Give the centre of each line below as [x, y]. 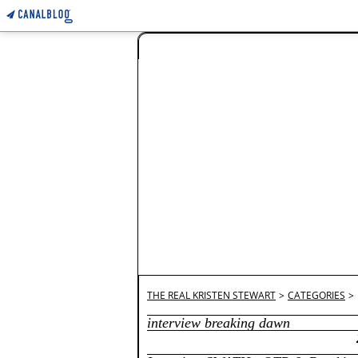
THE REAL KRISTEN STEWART [211, 295]
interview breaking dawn [219, 323]
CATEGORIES [316, 295]
